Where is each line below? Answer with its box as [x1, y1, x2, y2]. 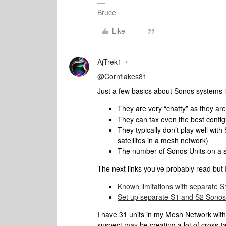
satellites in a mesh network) [118, 135, 208, 145]
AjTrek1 [97, 56, 122, 67]
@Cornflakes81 [97, 71, 147, 81]
